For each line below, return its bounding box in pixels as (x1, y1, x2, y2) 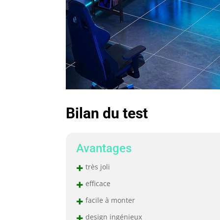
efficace (83, 178, 110, 188)
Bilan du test (66, 104, 148, 122)
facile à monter (83, 195, 135, 205)
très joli (83, 162, 110, 171)
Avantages (76, 141, 132, 155)
